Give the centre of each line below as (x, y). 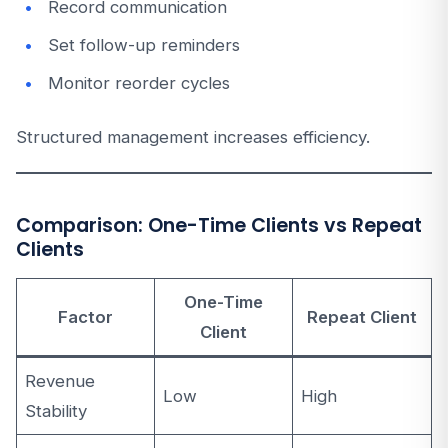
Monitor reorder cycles (139, 83)
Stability (56, 411)
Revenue (60, 381)
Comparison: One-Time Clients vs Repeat (219, 225)
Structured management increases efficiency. (193, 137)
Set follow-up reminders (144, 45)
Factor (85, 317)
